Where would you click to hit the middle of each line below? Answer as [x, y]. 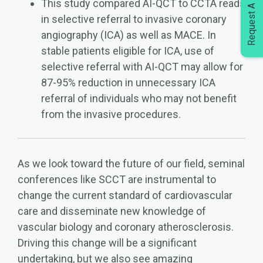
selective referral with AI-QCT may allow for [142, 66]
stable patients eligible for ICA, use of [128, 50]
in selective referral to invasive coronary [134, 19]
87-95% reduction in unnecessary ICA [128, 82]
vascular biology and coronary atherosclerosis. [126, 227]
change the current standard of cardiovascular [125, 195]
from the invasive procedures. [111, 114]
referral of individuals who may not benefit [139, 98]
